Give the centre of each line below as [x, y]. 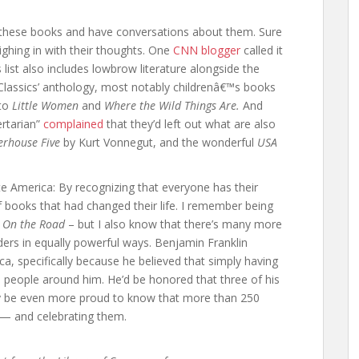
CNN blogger [207, 50]
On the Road [34, 224]
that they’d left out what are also [190, 124]
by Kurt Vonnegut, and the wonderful [159, 142]
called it [262, 50]
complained [73, 124]
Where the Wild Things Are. [172, 105]
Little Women [45, 105]
